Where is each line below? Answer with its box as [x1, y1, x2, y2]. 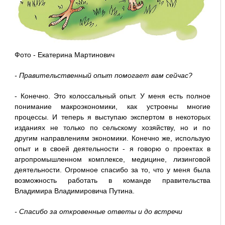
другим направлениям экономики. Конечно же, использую [14, 134, 211, 142]
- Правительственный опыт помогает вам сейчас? [14, 71, 192, 79]
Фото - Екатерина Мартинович [14, 50, 115, 59]
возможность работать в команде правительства [14, 176, 211, 184]
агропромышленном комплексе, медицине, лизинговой [14, 155, 211, 163]
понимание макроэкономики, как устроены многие [14, 102, 211, 110]
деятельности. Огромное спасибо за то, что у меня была [14, 165, 211, 174]
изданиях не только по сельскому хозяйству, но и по [14, 123, 211, 132]
